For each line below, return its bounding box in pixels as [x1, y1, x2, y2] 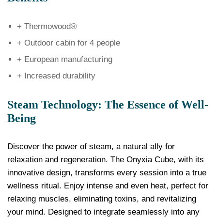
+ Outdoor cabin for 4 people [17, 38, 120, 47]
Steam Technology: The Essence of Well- [7, 98, 208, 111]
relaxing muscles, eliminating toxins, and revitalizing [7, 194, 196, 204]
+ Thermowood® [17, 21, 77, 31]
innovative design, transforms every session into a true [7, 168, 206, 178]
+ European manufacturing [17, 54, 112, 64]
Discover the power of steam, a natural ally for [7, 142, 175, 152]
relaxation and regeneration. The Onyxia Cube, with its [7, 155, 204, 165]
